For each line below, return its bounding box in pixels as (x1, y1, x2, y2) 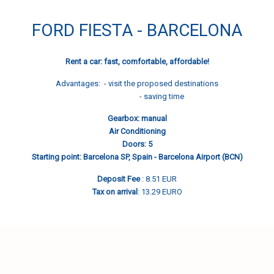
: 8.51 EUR (140, 174, 177, 183)
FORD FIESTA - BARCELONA (32, 20, 242, 40)
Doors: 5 (122, 139, 152, 149)
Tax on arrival (92, 187, 138, 196)
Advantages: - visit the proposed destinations (56, 79, 218, 88)
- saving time (90, 92, 184, 101)
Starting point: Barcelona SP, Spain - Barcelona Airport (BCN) (31, 152, 243, 161)
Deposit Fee (97, 174, 140, 183)
